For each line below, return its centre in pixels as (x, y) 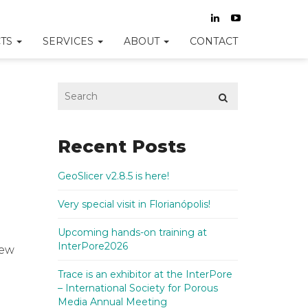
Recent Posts (122, 146)
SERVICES (69, 41)
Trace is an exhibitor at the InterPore (145, 274)
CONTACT (214, 41)
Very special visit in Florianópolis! (134, 204)
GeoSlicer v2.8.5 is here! (113, 176)
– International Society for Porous (137, 288)
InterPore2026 (92, 246)
